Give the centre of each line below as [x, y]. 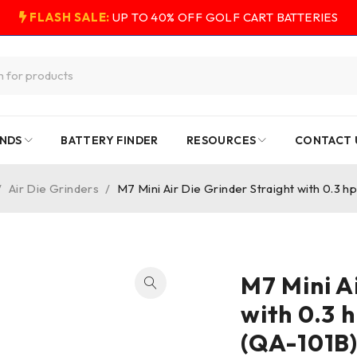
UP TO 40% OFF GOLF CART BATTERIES [224, 17]
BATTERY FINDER [110, 140]
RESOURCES [221, 140]
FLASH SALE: [70, 17]
